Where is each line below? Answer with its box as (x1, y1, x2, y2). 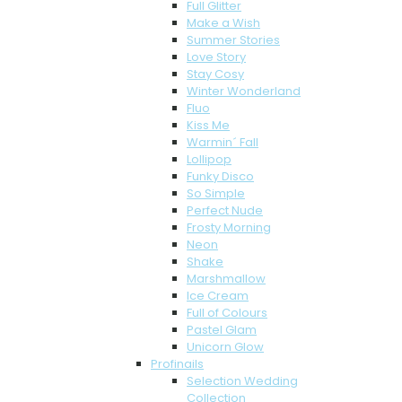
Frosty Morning (187, 219, 271, 237)
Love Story (187, 48, 246, 66)
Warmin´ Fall (187, 134, 258, 152)
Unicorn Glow (187, 338, 264, 356)
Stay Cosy (187, 66, 244, 83)
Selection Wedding (187, 372, 298, 390)
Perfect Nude (187, 202, 263, 220)
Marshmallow (187, 270, 266, 288)
